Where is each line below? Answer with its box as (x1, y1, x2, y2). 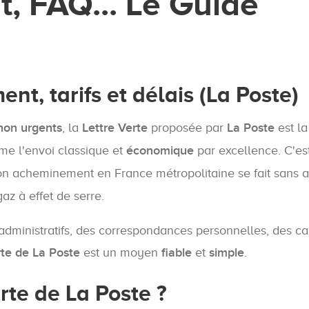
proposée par (148, 121, 227, 135)
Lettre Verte (82, 121, 148, 136)
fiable (161, 246, 192, 261)
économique (126, 143, 194, 159)
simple (209, 246, 244, 261)
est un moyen (80, 246, 161, 260)
